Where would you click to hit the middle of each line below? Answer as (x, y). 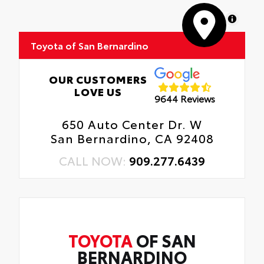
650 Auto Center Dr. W (132, 123)
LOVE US (98, 91)
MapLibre (207, 19)
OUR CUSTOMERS (98, 79)
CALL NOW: (94, 160)
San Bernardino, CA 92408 (132, 138)
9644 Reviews (185, 98)
